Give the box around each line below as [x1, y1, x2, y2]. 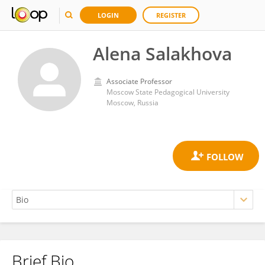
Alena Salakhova [93, 41, 232, 66]
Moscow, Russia [106, 98, 159, 108]
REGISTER [156, 11, 186, 20]
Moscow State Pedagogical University [106, 87, 230, 97]
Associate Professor [106, 76, 172, 86]
